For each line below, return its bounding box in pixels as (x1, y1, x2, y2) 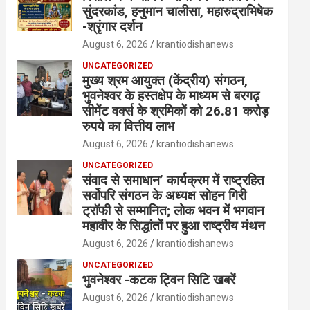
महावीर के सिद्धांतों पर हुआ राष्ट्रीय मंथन (82, 218, 266, 234)
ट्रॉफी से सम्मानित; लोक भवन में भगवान (82, 203, 265, 219)
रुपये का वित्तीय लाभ (82, 118, 175, 134)
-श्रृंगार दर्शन (82, 19, 147, 35)
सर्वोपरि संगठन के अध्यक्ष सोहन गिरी (82, 188, 247, 203)
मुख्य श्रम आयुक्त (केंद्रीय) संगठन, (82, 73, 248, 89)
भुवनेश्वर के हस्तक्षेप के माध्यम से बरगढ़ (82, 88, 260, 104)
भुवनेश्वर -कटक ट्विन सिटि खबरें (82, 272, 239, 288)
